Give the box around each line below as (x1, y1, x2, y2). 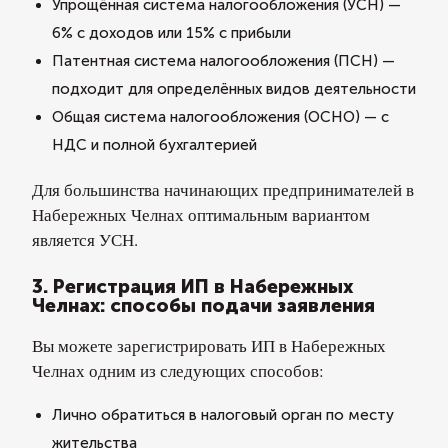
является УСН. (32, 228, 138, 251)
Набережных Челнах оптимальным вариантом (32, 203, 370, 226)
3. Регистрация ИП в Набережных (32, 275, 353, 298)
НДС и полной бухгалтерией (52, 136, 257, 154)
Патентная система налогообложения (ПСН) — (52, 52, 395, 70)
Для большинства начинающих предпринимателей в (32, 178, 414, 201)
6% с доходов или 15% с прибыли (52, 24, 291, 42)
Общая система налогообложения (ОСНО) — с (52, 108, 389, 126)
